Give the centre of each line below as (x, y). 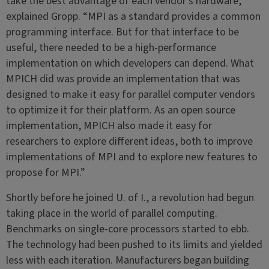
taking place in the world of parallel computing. (111, 213)
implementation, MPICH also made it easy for (109, 126)
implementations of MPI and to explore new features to (131, 157)
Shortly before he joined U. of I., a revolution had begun (130, 198)
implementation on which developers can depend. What (130, 63)
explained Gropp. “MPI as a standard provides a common (133, 17)
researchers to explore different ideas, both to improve (129, 141)
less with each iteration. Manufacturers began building (127, 260)
